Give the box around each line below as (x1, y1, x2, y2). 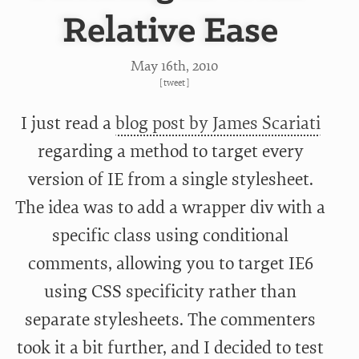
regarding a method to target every (37, 140, 304, 163)
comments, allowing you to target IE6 (27, 252, 313, 276)
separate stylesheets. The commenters (25, 309, 317, 332)
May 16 (131, 58, 174, 75)
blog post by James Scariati (115, 112, 321, 135)
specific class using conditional (52, 224, 289, 248)
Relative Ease (63, 13, 279, 51)
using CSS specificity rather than (44, 280, 297, 304)
